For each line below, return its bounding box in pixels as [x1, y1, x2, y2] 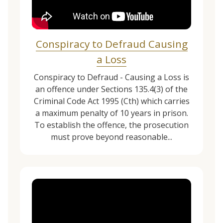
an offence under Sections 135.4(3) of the [35, 84, 188, 95]
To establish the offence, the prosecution [34, 119, 189, 130]
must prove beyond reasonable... [51, 131, 172, 142]
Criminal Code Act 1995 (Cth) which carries [33, 96, 190, 107]
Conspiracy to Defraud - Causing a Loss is [34, 72, 189, 83]
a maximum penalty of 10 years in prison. [35, 108, 188, 118]
